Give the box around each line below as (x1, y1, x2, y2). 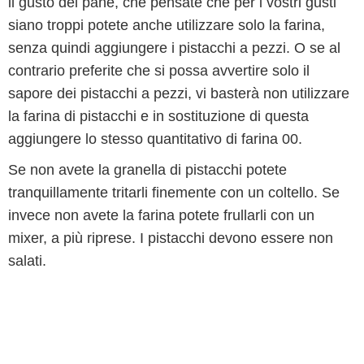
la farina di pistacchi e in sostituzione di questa (8, 108, 309, 124)
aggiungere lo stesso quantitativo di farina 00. (8, 131, 302, 147)
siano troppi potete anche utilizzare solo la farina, (8, 17, 325, 33)
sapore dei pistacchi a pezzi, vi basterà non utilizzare (8, 85, 349, 102)
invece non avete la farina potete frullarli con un (8, 207, 314, 223)
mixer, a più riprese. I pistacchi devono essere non (8, 230, 333, 246)
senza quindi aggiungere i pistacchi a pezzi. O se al (8, 40, 340, 56)
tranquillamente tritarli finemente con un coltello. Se (8, 184, 340, 201)
